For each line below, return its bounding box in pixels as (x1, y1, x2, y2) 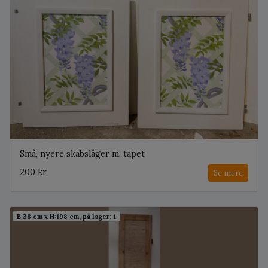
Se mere (214, 167, 243, 178)
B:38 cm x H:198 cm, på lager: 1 (17, 212, 117, 221)
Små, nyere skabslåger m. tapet (20, 148, 145, 159)
